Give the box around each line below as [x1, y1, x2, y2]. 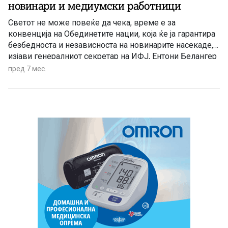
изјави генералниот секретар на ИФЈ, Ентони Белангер [8, 51, 217, 62]
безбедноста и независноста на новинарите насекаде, [8, 40, 213, 50]
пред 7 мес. [8, 65, 46, 73]
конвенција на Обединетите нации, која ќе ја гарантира [8, 29, 215, 39]
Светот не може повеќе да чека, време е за [8, 18, 176, 28]
